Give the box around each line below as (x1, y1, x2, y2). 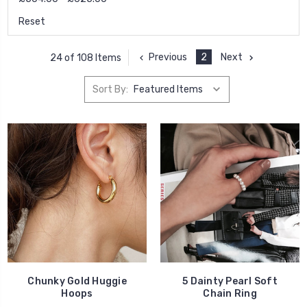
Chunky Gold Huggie (27, 275, 127, 288)
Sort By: (92, 83, 128, 95)
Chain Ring (203, 288, 257, 300)
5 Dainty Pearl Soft (182, 275, 278, 288)
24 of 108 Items (50, 51, 121, 64)
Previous (149, 51, 187, 64)
